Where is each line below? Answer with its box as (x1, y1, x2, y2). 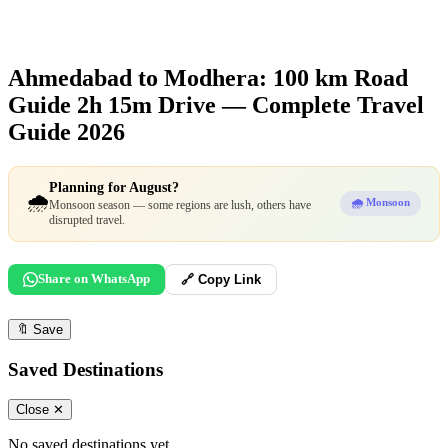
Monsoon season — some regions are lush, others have (49, 197, 311, 212)
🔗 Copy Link (181, 271, 261, 287)
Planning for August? (49, 179, 179, 195)
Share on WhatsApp (38, 271, 150, 287)
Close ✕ (16, 402, 64, 418)
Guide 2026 (8, 118, 125, 145)
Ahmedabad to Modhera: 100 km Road (8, 64, 408, 91)
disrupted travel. (49, 212, 125, 227)
